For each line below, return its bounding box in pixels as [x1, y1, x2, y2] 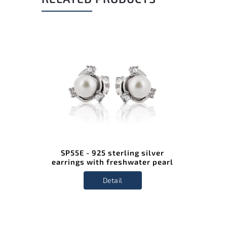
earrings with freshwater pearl [52, 157, 173, 166]
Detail [102, 176, 123, 185]
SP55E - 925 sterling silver [61, 147, 164, 157]
